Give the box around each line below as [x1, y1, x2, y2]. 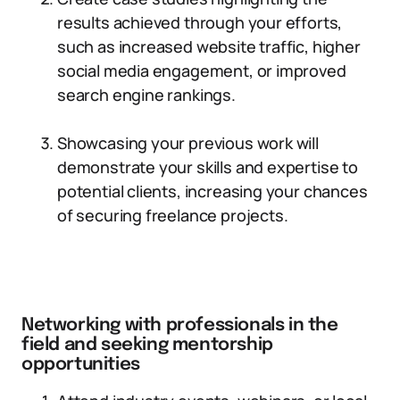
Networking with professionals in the [21, 316, 338, 335]
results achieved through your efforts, [57, 12, 343, 33]
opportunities [21, 355, 140, 374]
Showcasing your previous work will [57, 132, 319, 154]
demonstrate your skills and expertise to [57, 156, 358, 178]
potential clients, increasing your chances [57, 180, 368, 202]
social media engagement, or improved [57, 60, 346, 81]
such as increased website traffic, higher [57, 36, 361, 57]
